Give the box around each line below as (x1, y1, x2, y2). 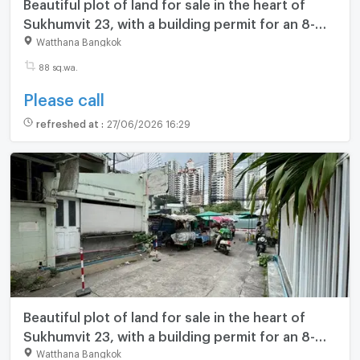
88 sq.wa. (38, 61, 78, 69)
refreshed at (35, 118, 101, 127)
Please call (22, 89, 104, 103)
